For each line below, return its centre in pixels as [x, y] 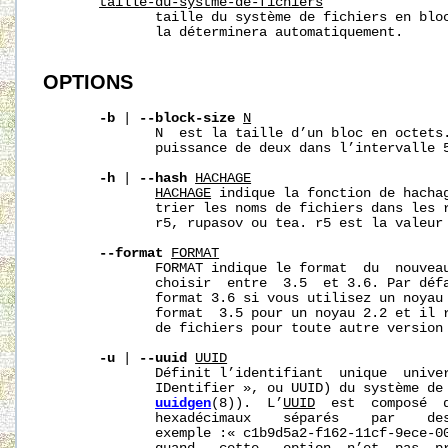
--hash [163, 179]
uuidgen [183, 404]
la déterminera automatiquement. [223, 32]
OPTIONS [88, 82]
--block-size [187, 119]
